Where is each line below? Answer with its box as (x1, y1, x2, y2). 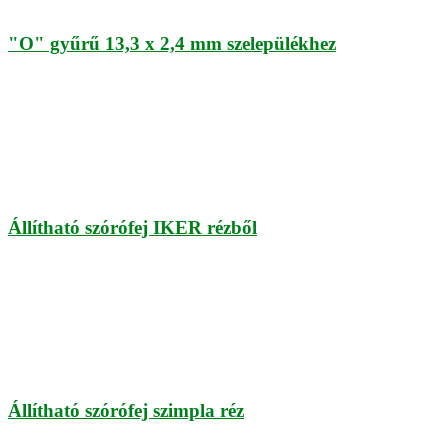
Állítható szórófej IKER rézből (8, 216, 257, 238)
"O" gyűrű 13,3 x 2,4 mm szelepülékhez (8, 33, 336, 55)
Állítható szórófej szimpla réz (8, 400, 244, 422)
